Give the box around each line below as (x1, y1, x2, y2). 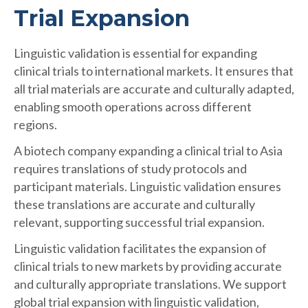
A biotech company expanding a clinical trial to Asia (14, 143, 283, 159)
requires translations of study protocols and (14, 161, 247, 177)
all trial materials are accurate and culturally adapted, (14, 81, 294, 97)
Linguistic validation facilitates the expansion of (14, 241, 267, 256)
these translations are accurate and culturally (14, 197, 255, 212)
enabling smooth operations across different (14, 99, 252, 115)
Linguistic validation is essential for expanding (14, 45, 257, 61)
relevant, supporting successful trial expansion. (14, 214, 265, 230)
